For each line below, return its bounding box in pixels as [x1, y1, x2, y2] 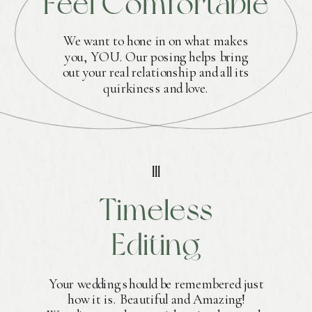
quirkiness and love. [103, 79, 209, 97]
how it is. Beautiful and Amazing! [68, 291, 246, 309]
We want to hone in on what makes [63, 33, 249, 50]
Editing [111, 227, 201, 262]
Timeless [99, 192, 213, 226]
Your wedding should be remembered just [49, 276, 265, 292]
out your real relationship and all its [62, 64, 250, 81]
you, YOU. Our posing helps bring [65, 48, 247, 65]
